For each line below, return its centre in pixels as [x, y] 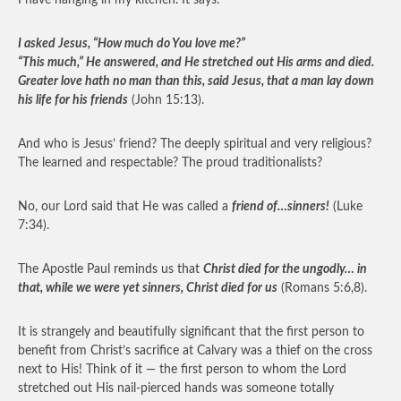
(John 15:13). [166, 100]
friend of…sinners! [281, 207]
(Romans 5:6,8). [322, 288]
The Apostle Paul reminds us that [111, 269]
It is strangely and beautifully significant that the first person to [191, 332]
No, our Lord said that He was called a [125, 207]
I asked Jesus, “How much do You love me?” [132, 44]
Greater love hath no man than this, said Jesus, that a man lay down [196, 81]
